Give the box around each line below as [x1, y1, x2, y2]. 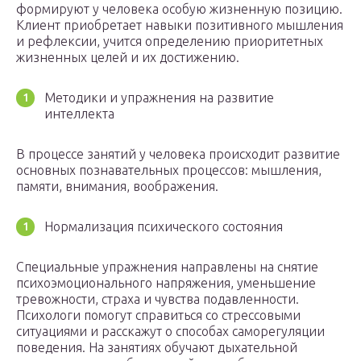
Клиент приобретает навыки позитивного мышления [16, 18, 343, 33]
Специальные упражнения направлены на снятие [16, 259, 318, 275]
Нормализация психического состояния [44, 219, 283, 234]
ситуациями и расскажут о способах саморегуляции [16, 324, 325, 339]
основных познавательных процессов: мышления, [16, 163, 322, 178]
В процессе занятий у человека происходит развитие [16, 147, 340, 162]
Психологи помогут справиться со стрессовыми [16, 308, 301, 323]
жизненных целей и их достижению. [16, 50, 239, 65]
